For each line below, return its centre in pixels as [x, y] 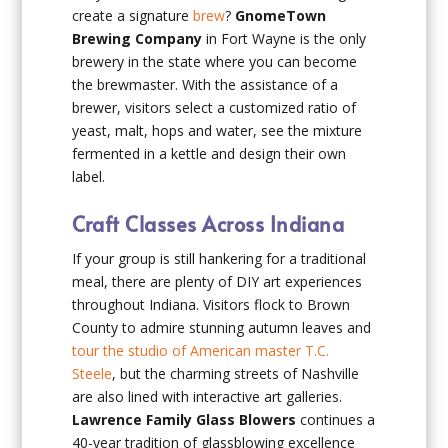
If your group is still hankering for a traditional [219, 258]
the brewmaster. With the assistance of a [205, 85]
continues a [336, 419]
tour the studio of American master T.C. [201, 350]
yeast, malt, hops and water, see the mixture [217, 131]
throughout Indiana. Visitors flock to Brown [211, 304]
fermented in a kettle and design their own [209, 154]
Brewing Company [137, 39]
